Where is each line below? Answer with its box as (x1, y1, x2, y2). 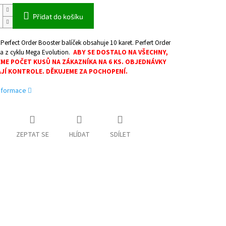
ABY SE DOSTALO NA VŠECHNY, (73, 47, 168, 58)
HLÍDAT (69, 130, 90, 140)
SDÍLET (109, 130, 131, 140)
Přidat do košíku (32, 12, 83, 21)
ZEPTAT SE (16, 130, 49, 140)
